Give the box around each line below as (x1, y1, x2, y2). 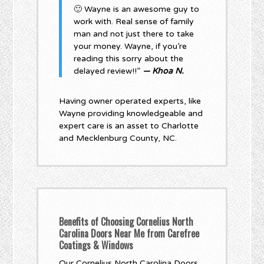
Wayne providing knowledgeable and (59, 108, 203, 119)
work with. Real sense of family (74, 16, 194, 27)
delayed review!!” (74, 66, 143, 77)
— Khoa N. (143, 66, 184, 77)
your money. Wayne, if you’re (74, 41, 187, 52)
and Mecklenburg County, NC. (59, 133, 177, 144)
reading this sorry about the (74, 54, 184, 64)
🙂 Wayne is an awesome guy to (74, 4, 200, 15)
